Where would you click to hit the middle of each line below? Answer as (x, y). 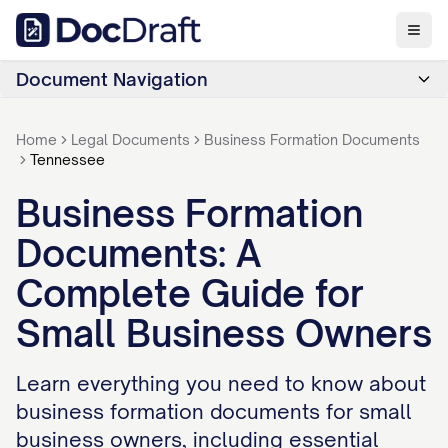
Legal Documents (130, 139)
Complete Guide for (190, 293)
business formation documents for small (214, 411)
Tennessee (67, 159)
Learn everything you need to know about (221, 383)
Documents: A (138, 253)
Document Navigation (112, 79)
